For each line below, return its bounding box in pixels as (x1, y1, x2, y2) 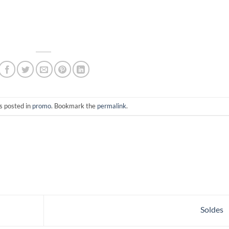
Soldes (200, 204, 225, 214)
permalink (97, 102, 126, 110)
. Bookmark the (51, 102, 97, 110)
